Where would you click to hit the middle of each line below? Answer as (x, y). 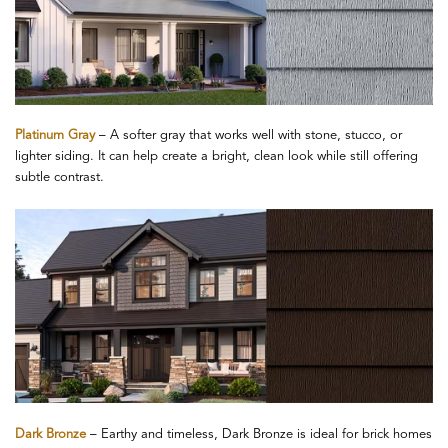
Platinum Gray (55, 136)
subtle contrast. (59, 178)
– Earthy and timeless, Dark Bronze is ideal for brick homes (259, 434)
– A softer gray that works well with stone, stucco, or (248, 136)
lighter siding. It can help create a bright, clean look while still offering (216, 157)
